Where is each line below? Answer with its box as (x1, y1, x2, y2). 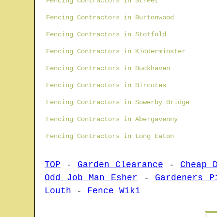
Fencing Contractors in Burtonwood (46, 14, 174, 22)
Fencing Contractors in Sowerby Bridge (46, 98, 189, 107)
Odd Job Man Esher (45, 173, 138, 183)
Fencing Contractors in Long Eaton (46, 132, 174, 140)
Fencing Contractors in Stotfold (46, 31, 166, 39)
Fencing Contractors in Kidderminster (46, 47, 186, 56)
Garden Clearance (77, 160, 163, 170)
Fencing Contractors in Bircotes (46, 81, 166, 90)
